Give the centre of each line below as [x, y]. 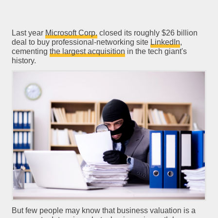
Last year [28, 33]
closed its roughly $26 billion [147, 33]
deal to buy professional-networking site [81, 42]
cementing [30, 52]
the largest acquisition [87, 52]
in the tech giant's [156, 52]
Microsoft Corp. [71, 33]
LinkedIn [165, 42]
